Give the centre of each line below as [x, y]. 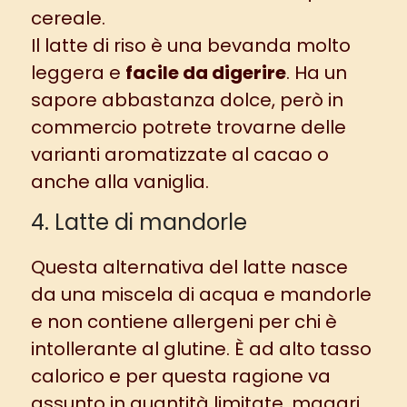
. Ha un [316, 73]
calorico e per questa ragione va [180, 377]
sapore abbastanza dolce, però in [187, 100]
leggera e [78, 73]
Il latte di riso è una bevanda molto [190, 46]
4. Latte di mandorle [139, 223]
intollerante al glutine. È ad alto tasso [201, 349]
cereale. [68, 19]
